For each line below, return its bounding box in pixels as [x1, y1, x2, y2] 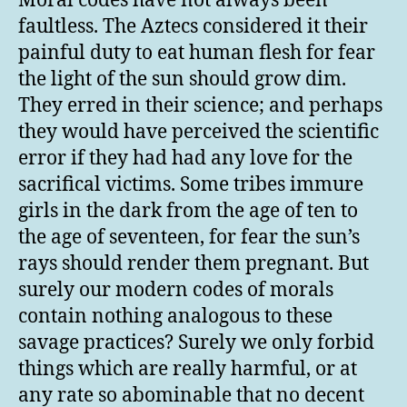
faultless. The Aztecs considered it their [18, 15, 368, 39]
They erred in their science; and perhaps [18, 94, 382, 118]
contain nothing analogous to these [18, 304, 333, 329]
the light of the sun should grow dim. [18, 67, 346, 92]
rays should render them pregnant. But [18, 252, 369, 276]
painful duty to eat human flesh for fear [18, 41, 375, 65]
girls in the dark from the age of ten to [18, 199, 358, 223]
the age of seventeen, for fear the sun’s [18, 225, 360, 250]
